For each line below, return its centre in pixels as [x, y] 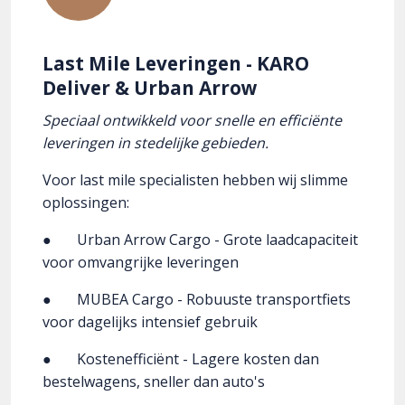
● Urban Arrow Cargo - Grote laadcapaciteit [200, 240]
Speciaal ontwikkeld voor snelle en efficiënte [192, 121]
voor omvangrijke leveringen [144, 263]
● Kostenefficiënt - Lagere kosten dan [181, 359]
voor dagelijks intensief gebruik [150, 322]
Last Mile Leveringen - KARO [176, 64]
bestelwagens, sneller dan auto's [154, 382]
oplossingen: [86, 203]
